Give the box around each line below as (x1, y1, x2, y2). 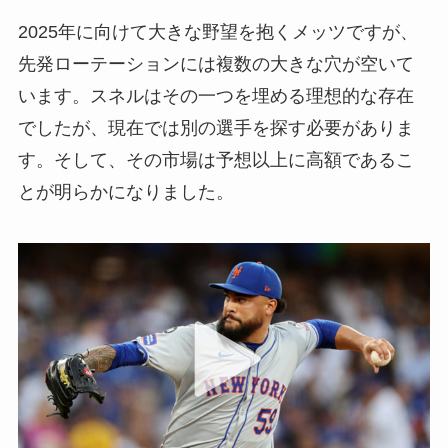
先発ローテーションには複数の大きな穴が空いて (17, 53, 414, 74)
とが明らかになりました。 (17, 181, 234, 202)
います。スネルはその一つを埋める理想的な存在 (17, 85, 414, 106)
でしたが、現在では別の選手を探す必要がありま (17, 117, 414, 138)
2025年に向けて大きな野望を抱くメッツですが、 (17, 21, 418, 42)
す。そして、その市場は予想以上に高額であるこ (17, 149, 414, 170)
